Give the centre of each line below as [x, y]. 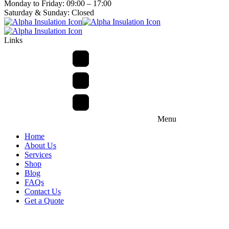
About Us [40, 145]
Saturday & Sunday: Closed [49, 12]
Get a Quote [44, 200]
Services [38, 154]
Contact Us [43, 191]
